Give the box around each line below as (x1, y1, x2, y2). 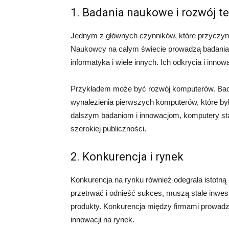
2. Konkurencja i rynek (71, 150, 184, 164)
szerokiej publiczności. (71, 124, 146, 133)
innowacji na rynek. (71, 215, 134, 224)
